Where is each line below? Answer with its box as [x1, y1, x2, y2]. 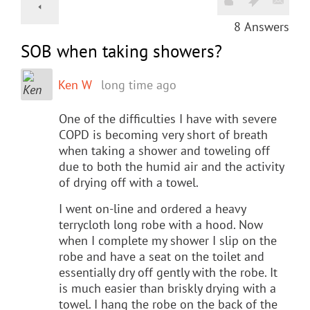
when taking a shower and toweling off [59, 142, 270, 158]
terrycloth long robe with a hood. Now [59, 216, 263, 232]
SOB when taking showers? [21, 39, 222, 62]
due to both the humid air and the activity [59, 158, 284, 174]
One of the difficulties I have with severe [59, 110, 277, 127]
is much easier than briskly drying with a [59, 280, 276, 296]
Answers [244, 18, 289, 35]
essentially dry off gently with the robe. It [59, 264, 277, 280]
